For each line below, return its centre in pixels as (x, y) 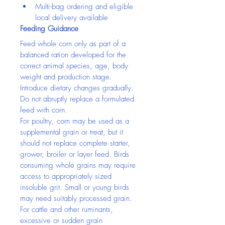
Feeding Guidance (49, 29)
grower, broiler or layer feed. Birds (76, 154)
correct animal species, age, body (75, 66)
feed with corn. (44, 110)
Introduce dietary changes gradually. (78, 88)
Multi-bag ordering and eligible (85, 7)
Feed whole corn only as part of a (74, 44)
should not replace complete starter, (76, 143)
